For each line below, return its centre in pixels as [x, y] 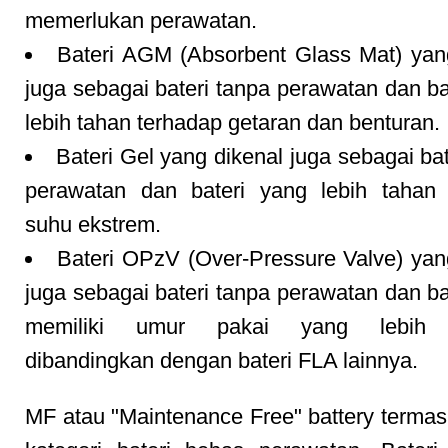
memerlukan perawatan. [141, 20]
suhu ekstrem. [93, 224]
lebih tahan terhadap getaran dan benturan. [232, 122]
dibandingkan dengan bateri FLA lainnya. [221, 360]
